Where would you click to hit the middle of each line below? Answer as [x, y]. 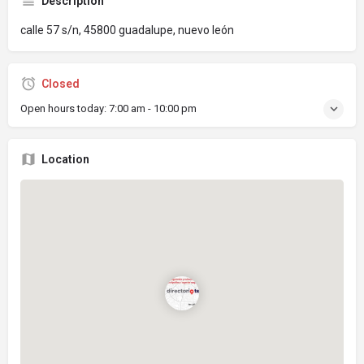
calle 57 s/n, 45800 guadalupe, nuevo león [127, 30]
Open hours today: [65, 108]
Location [65, 159]
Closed [61, 83]
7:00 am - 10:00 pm [153, 108]
